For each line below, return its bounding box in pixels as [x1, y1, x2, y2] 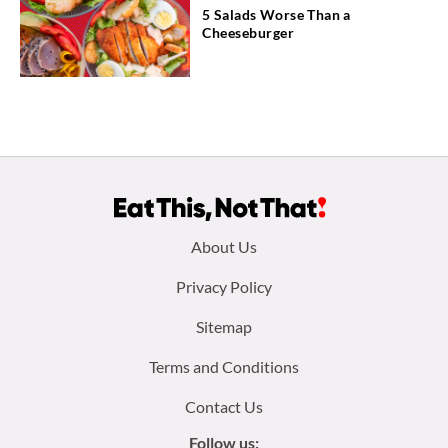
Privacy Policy [176, 276, 272, 296]
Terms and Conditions [149, 356, 299, 376]
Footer [15, 226, 121, 271]
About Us [191, 236, 257, 256]
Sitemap [196, 316, 252, 336]
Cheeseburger [202, 24, 294, 42]
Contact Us [185, 396, 263, 416]
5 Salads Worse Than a [202, 6, 351, 24]
